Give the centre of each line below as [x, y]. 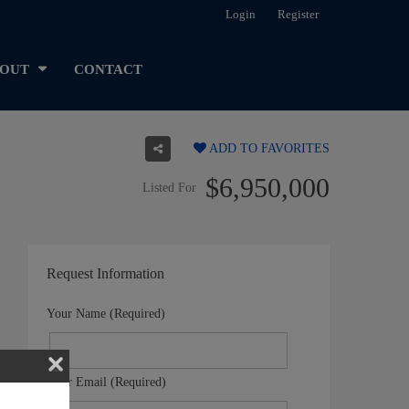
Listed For [169, 188]
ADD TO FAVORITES [268, 148]
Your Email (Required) [106, 382]
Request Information [105, 273]
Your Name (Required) [106, 314]
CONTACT [108, 69]
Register [298, 14]
